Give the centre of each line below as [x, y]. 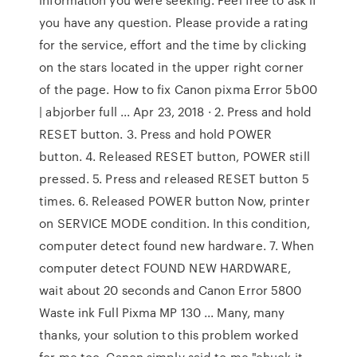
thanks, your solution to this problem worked [169, 335]
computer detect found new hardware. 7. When [177, 245]
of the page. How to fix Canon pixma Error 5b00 [178, 89]
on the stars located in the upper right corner [171, 67]
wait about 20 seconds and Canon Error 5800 [171, 290]
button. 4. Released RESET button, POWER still [175, 156]
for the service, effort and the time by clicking [173, 45]
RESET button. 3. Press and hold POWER [155, 134]
